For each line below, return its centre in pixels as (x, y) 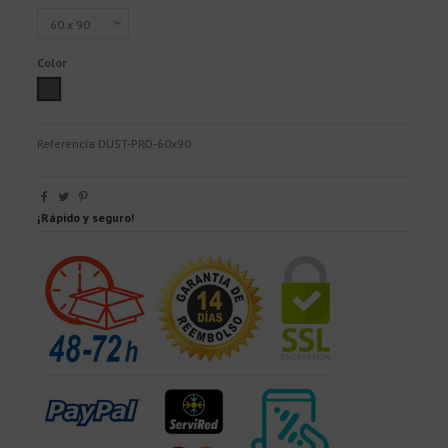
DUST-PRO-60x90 (145, 144)
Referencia (66, 144)
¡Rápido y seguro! (86, 218)
